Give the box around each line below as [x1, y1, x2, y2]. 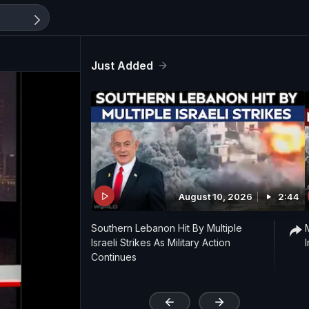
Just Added [91, 59, 153, 72]
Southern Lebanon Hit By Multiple [91, 222, 242, 235]
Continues [91, 251, 137, 263]
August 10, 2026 [179, 191, 252, 203]
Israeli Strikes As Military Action [91, 237, 230, 249]
